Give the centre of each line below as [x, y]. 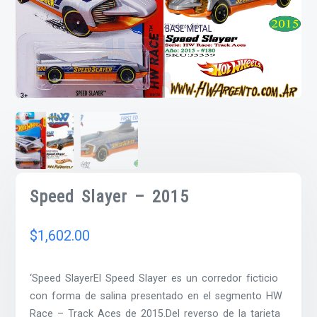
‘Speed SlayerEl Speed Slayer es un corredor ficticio [154, 279]
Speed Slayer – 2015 [110, 197]
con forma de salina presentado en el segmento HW [156, 296]
